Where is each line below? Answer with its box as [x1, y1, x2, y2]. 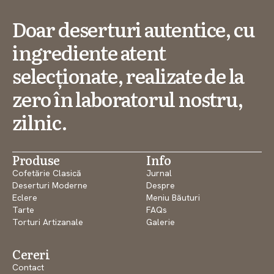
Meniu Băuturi [146, 191, 200, 203]
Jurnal [146, 167, 172, 179]
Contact [12, 261, 44, 273]
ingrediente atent [12, 37, 166, 67]
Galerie [146, 216, 175, 228]
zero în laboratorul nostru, [12, 83, 243, 113]
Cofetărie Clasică [12, 167, 81, 179]
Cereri [12, 244, 50, 263]
